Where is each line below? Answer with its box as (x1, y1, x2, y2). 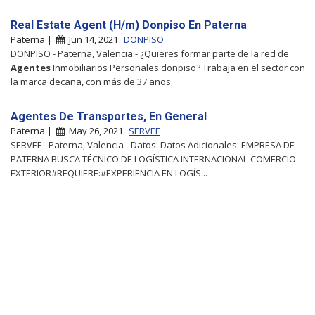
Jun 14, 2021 (65, 32, 120, 46)
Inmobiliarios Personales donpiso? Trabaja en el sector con (51, 60, 305, 74)
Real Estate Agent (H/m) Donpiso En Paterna (11, 18, 247, 32)
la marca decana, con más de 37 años (11, 75, 171, 88)
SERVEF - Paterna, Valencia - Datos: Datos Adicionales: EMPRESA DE (11, 138, 295, 151)
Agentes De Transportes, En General (11, 109, 207, 123)
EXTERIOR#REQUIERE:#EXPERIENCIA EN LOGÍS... (11, 166, 207, 179)
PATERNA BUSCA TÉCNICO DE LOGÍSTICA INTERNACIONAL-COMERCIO (11, 152, 296, 165)
